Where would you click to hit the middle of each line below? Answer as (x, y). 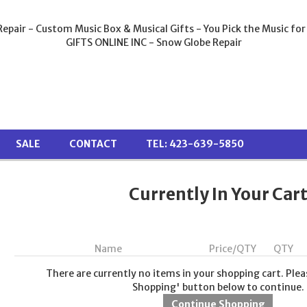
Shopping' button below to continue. (218, 287)
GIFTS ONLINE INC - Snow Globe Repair (153, 43)
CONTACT (94, 144)
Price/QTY (232, 248)
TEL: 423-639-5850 (195, 144)
